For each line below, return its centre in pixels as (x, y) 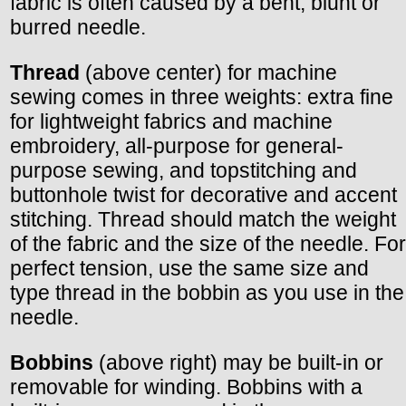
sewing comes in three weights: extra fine (202, 97)
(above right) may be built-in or (238, 362)
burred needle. (78, 27)
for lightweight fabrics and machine (171, 121)
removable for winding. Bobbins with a (186, 387)
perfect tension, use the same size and (189, 268)
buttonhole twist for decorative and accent (203, 194)
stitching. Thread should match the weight (203, 219)
